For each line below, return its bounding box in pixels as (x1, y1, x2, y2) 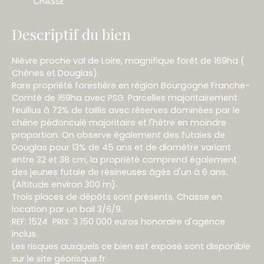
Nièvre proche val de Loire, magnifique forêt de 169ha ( (12, 54, 245, 67)
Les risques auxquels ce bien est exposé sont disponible (12, 240, 250, 252)
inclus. (12, 227, 38, 240)
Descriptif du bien (12, 24, 131, 44)
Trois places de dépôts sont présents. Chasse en (12, 190, 222, 203)
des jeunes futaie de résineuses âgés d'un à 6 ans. (12, 166, 227, 178)
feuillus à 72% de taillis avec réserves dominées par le (12, 104, 240, 116)
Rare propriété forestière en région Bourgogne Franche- (12, 79, 250, 91)
